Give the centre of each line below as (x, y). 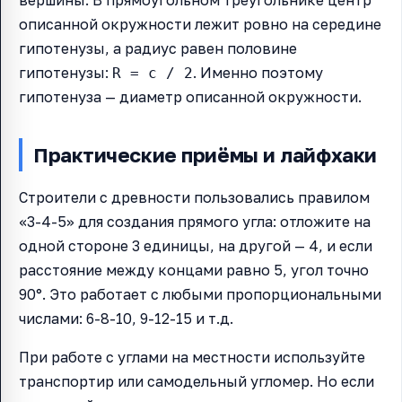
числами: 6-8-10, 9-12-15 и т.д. (126, 319)
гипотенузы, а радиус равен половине (158, 49)
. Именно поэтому (258, 73)
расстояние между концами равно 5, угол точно (194, 271)
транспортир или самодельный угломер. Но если (197, 382)
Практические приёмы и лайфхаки (205, 155)
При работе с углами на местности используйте (192, 358)
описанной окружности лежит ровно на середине (200, 25)
